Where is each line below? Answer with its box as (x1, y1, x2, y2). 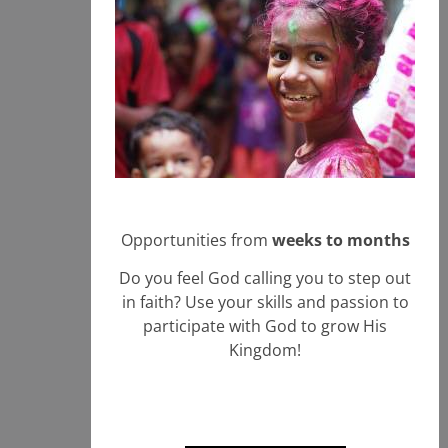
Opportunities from (120, 229, 272, 251)
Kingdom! (229, 339, 302, 362)
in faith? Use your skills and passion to (121, 291, 409, 314)
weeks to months (271, 229, 410, 251)
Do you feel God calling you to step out (119, 267, 412, 290)
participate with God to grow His (143, 315, 388, 338)
